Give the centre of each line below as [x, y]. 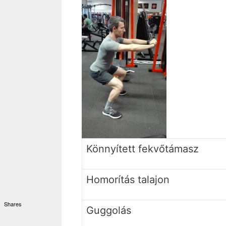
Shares [13, 204]
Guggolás [109, 211]
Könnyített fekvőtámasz [143, 149]
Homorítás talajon [128, 180]
